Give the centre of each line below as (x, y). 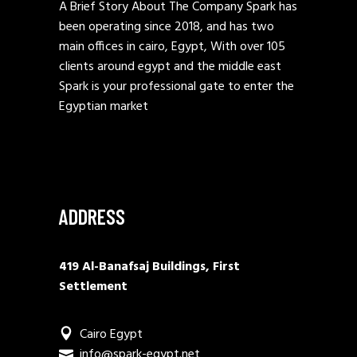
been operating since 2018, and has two (167, 27)
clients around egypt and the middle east (170, 67)
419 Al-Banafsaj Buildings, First (149, 267)
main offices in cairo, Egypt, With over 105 (172, 47)
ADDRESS (92, 216)
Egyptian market (104, 107)
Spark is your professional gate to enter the (177, 87)
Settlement (93, 287)
